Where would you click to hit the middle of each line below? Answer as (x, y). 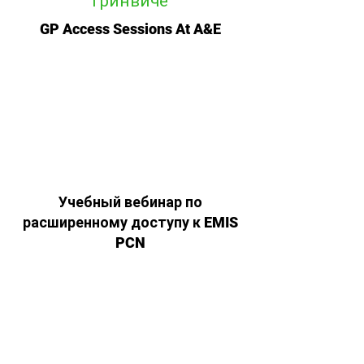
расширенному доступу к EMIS (130, 222)
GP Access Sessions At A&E (130, 29)
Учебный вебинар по (130, 202)
